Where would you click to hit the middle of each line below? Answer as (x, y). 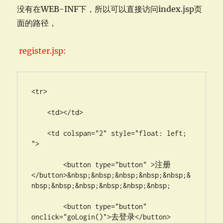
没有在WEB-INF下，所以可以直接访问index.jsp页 (110, 9)
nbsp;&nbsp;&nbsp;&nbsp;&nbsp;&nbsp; (101, 185)
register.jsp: (42, 51)
